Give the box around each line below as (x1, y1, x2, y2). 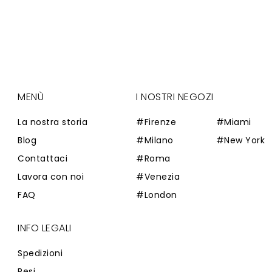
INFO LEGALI (18, 221, 72, 235)
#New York (216, 134, 265, 146)
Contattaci (18, 152, 67, 165)
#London (136, 189, 177, 201)
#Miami (216, 116, 251, 128)
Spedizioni (18, 247, 63, 259)
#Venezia (136, 171, 180, 183)
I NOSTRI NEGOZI (136, 90, 214, 104)
